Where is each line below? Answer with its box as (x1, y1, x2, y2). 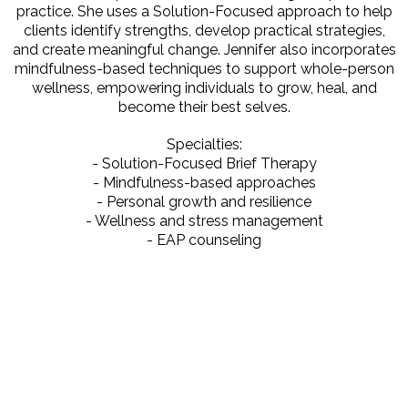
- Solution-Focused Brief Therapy (91, 155, 317, 173)
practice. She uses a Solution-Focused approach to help (15, 3, 393, 21)
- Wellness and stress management (85, 212, 323, 230)
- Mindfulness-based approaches (92, 174, 316, 192)
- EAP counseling (147, 231, 261, 250)
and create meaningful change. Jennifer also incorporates (12, 41, 396, 59)
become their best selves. (117, 98, 291, 117)
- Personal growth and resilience (97, 193, 311, 211)
